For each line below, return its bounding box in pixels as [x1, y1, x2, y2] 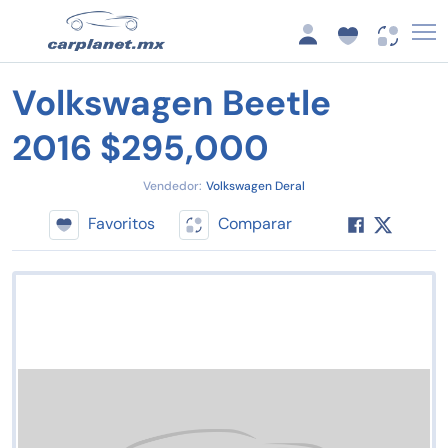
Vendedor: [143, 178, 202, 195]
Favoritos [87, 212, 155, 234]
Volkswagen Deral [206, 178, 305, 195]
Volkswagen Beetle [12, 80, 331, 127]
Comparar [217, 212, 292, 234]
